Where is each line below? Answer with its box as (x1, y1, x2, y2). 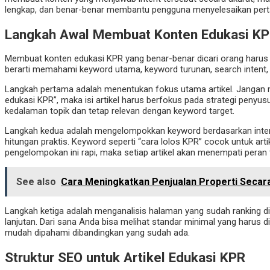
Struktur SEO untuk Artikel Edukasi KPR (5, 250, 245, 266)
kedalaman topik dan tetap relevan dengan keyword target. (5, 105, 234, 117)
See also (16, 176, 56, 188)
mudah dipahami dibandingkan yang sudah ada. (5, 227, 190, 239)
